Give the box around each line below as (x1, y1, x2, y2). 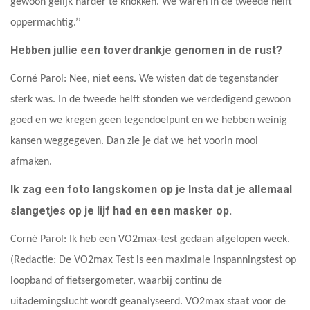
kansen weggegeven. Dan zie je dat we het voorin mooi (10, 135, 258, 147)
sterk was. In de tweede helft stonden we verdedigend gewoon (10, 93, 291, 105)
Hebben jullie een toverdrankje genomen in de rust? (10, 43, 282, 57)
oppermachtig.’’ (10, 17, 81, 28)
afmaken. (10, 156, 52, 167)
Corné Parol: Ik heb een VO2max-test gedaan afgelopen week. (10, 233, 290, 245)
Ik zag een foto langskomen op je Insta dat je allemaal (10, 182, 292, 196)
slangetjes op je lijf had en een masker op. (10, 203, 232, 217)
